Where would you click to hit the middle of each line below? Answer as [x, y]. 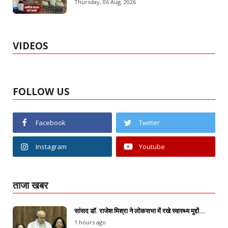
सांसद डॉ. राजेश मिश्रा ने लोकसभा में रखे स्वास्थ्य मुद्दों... [140, 211]
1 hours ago [90, 222]
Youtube [152, 147]
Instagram [51, 147]
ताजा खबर [30, 186]
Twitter [149, 123]
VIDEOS [31, 46]
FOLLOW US [41, 92]
